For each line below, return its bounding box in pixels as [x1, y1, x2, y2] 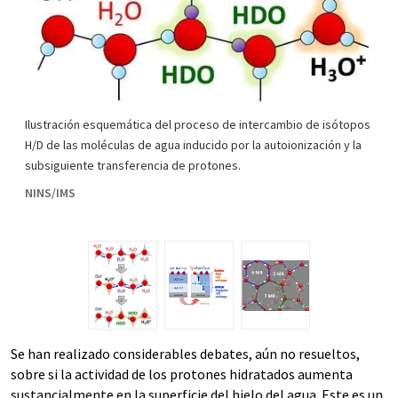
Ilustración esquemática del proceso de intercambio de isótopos [25, 116, 370, 133]
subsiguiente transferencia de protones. [25, 157, 241, 174]
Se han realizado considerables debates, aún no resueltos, [11, 345, 360, 363]
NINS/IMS [25, 185, 76, 202]
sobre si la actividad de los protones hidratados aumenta [11, 365, 353, 384]
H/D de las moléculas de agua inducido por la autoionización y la [25, 137, 362, 154]
